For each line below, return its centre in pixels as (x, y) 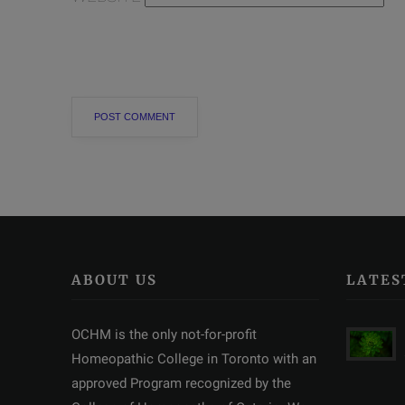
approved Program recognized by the (181, 383)
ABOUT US (114, 279)
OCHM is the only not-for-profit (164, 334)
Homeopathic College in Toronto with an (194, 358)
